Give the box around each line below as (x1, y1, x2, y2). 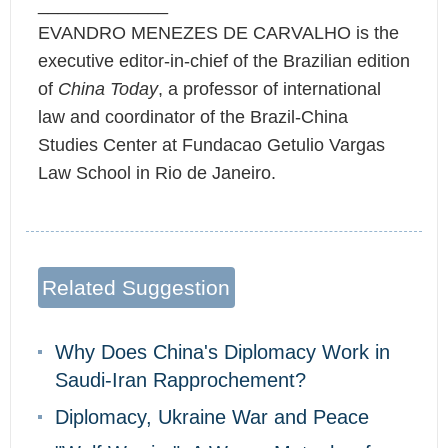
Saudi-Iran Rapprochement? (55, 369, 307, 392)
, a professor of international (157, 79, 381, 100)
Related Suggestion (42, 276, 231, 300)
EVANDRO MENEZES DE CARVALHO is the (37, 23, 399, 44)
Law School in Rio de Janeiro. (37, 163, 276, 184)
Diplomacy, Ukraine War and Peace (55, 405, 370, 428)
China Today (57, 79, 158, 100)
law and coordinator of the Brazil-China (37, 107, 348, 128)
